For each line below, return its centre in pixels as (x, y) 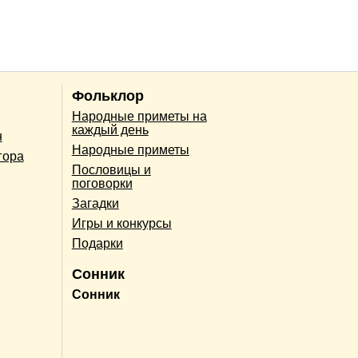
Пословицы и (111, 170)
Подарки (97, 244)
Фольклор (107, 96)
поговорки (102, 184)
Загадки (95, 204)
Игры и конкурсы (121, 224)
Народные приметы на (139, 117)
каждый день (110, 130)
